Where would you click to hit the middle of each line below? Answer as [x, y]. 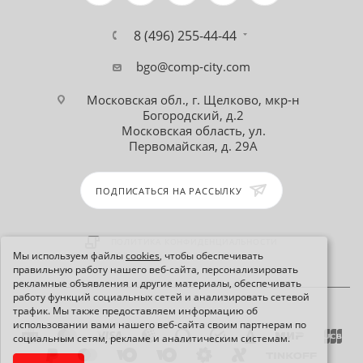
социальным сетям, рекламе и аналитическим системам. [151, 338]
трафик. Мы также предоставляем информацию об [135, 311]
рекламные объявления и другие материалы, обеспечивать [157, 283]
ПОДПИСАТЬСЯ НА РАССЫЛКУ [171, 191]
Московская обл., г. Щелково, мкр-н [193, 100]
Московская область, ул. [193, 131]
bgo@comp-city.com [193, 67]
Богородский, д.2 [193, 115]
